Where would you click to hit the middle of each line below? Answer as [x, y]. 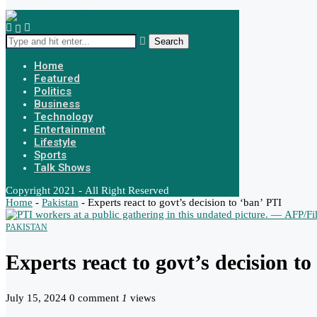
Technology [63, 117]
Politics [53, 91]
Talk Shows [62, 168]
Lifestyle [55, 142]
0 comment [94, 298]
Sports [50, 155]
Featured [57, 79]
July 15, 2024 [36, 298]
